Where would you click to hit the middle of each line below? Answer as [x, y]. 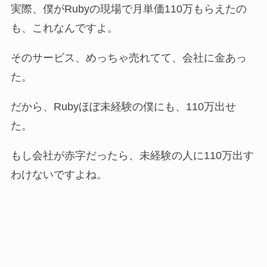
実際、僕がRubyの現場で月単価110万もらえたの [128, 9]
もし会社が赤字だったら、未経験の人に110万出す [132, 155]
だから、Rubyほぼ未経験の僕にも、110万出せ [123, 107]
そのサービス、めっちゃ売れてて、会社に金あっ [128, 58]
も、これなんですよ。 [64, 28]
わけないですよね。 [59, 174]
